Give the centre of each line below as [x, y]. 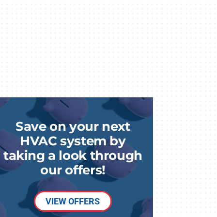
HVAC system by [73, 141]
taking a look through [73, 155]
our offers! [73, 170]
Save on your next [73, 126]
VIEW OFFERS [73, 201]
